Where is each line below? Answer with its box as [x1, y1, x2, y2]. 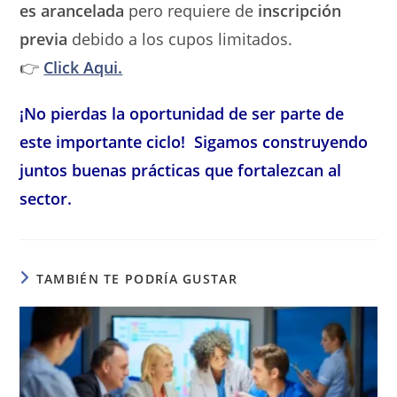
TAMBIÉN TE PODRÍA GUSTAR [35, 270, 237, 287]
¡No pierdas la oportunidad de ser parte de [19, 103, 345, 124]
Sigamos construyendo [194, 131, 369, 152]
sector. [19, 188, 73, 209]
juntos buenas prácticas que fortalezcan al [19, 160, 342, 181]
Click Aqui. [43, 57, 123, 78]
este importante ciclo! [19, 131, 195, 152]
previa [19, 28, 68, 50]
